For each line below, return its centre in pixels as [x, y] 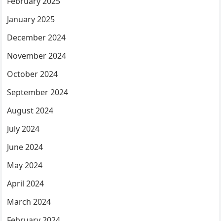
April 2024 [26, 184]
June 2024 [25, 147]
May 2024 [25, 165]
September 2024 [38, 92]
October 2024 [33, 74]
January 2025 [31, 19]
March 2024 [29, 202]
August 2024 [30, 110]
